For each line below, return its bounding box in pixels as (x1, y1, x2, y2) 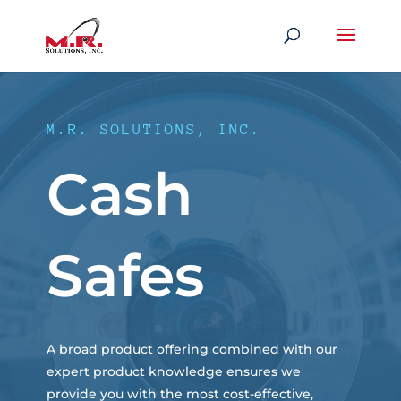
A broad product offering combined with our (46, 341, 337, 358)
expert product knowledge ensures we (46, 363, 301, 380)
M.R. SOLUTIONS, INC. (46, 121, 261, 139)
